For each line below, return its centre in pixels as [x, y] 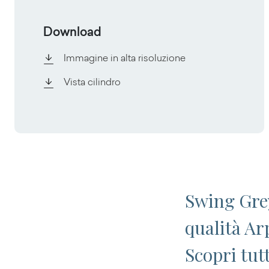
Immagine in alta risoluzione [125, 59]
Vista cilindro [92, 83]
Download [72, 33]
